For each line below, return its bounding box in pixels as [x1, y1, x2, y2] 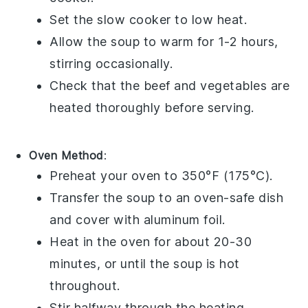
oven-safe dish [194, 190, 284, 206]
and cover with [49, 212, 144, 228]
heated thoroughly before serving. [49, 100, 254, 115]
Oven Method [29, 148, 104, 163]
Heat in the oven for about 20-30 [49, 234, 252, 250]
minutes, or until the [49, 256, 174, 272]
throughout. [49, 278, 120, 294]
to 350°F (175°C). [160, 168, 273, 184]
